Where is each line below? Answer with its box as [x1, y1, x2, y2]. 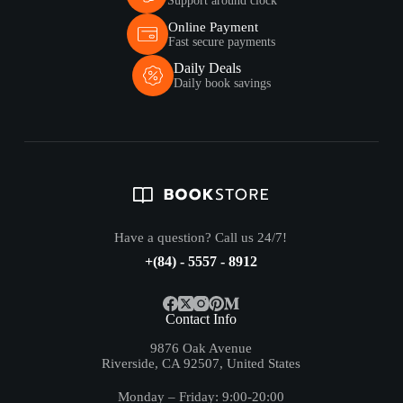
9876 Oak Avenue [150, 340, 253, 355]
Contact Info [166, 310, 237, 327]
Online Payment [168, 19, 259, 34]
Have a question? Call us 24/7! [114, 229, 288, 245]
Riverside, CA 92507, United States [102, 355, 301, 371]
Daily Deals [173, 60, 241, 76]
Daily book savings [173, 76, 271, 91]
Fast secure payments [168, 34, 276, 49]
